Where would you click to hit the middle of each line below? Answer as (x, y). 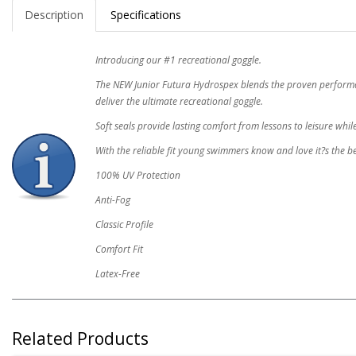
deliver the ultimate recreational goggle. (179, 101)
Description (54, 15)
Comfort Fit (119, 249)
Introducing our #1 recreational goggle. (178, 60)
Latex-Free (118, 274)
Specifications (146, 15)
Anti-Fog (113, 200)
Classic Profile (124, 224)
